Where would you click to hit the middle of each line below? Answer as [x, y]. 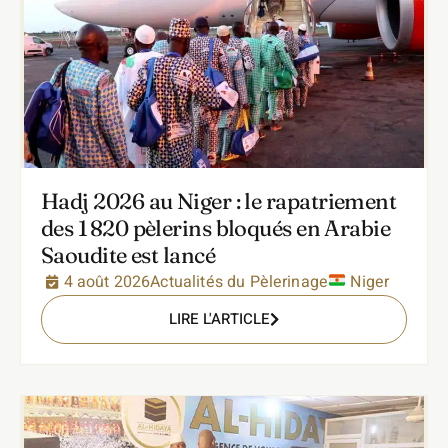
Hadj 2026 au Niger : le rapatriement [219, 200]
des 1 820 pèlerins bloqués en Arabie [216, 227]
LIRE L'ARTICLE [219, 318]
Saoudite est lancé [128, 254]
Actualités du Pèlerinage [239, 281]
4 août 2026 [107, 281]
